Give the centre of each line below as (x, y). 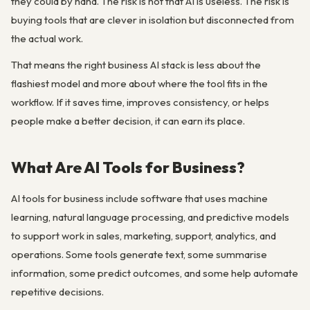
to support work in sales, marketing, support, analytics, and (144, 236)
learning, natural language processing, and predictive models (150, 217)
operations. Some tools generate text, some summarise (139, 255)
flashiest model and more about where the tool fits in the (139, 84)
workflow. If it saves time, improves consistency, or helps (140, 102)
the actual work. (47, 38)
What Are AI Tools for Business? (128, 167)
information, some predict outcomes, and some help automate (155, 273)
